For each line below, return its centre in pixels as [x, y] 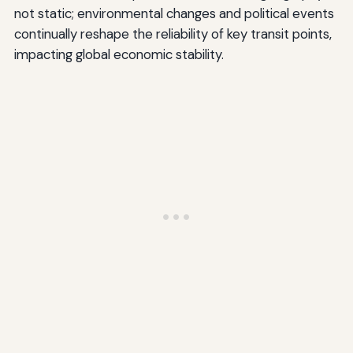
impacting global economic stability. [119, 55]
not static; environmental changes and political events [174, 14]
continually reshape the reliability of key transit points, [173, 34]
